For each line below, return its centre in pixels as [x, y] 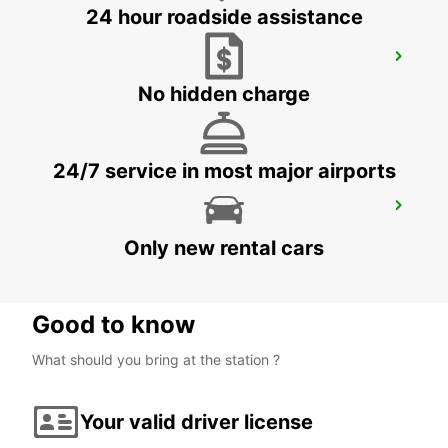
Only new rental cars [224, 248]
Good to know [113, 325]
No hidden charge [224, 94]
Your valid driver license [196, 421]
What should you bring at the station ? [156, 360]
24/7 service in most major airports [224, 171]
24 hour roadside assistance [224, 17]
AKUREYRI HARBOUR [124, 211]
